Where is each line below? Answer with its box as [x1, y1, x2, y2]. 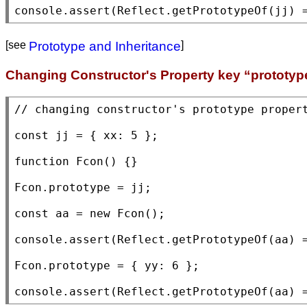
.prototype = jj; [42, 181, 151, 195]
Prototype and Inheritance [29, 38, 181, 53]
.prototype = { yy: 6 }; [42, 259, 199, 273]
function [14, 155, 69, 169]
